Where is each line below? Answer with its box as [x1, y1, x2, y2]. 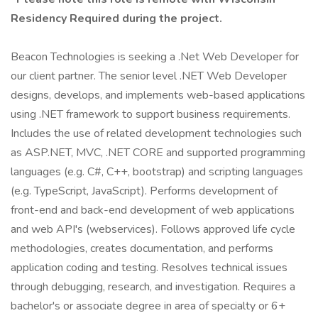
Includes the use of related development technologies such [11, 126, 302, 141]
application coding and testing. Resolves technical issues [11, 260, 287, 275]
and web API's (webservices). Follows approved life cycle [11, 221, 295, 237]
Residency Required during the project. [11, 11, 222, 26]
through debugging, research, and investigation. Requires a [11, 279, 295, 295]
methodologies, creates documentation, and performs [11, 241, 273, 256]
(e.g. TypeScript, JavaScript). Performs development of [11, 183, 278, 199]
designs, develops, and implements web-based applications [11, 87, 305, 103]
